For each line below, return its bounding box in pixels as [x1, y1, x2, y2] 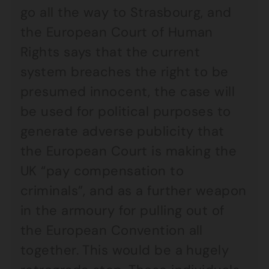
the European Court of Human [20, 23, 213, 41]
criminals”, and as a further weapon [20, 182, 247, 199]
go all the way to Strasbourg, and [20, 4, 232, 21]
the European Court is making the [20, 142, 237, 160]
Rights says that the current [20, 43, 201, 61]
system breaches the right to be [20, 63, 229, 80]
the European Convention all [20, 222, 203, 239]
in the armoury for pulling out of [20, 202, 225, 219]
